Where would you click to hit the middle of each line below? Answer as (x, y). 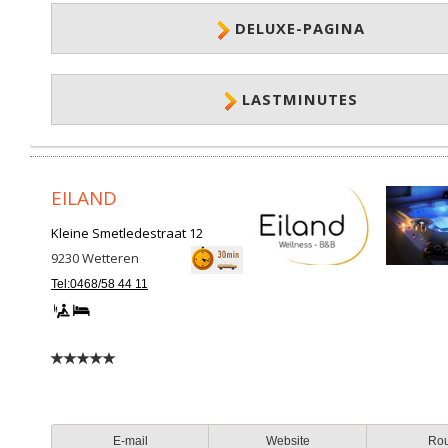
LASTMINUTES (300, 99)
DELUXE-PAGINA (300, 28)
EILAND (84, 198)
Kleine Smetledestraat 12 (127, 233)
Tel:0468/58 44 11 (99, 284)
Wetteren (110, 258)
